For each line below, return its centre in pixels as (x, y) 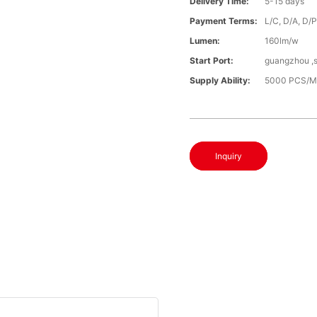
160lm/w (282, 41)
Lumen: (205, 41)
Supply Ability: (220, 81)
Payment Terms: (224, 21)
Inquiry (229, 156)
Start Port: (212, 61)
